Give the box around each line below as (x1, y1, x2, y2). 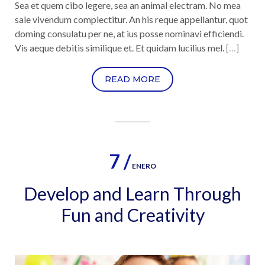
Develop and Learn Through (24, 183, 241, 205)
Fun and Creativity (60, 204, 205, 226)
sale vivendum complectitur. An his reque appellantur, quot (15, 14, 248, 25)
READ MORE (105, 74, 160, 85)
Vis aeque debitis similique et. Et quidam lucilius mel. (15, 42, 226, 54)
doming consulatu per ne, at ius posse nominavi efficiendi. (15, 28, 244, 40)
